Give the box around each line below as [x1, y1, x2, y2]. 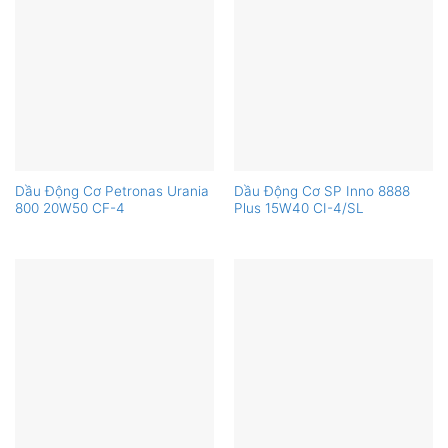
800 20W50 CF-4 [14, 200, 125, 217]
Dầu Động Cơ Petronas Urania [14, 183, 209, 200]
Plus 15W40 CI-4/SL [233, 200, 364, 217]
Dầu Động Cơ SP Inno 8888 [233, 183, 410, 200]
